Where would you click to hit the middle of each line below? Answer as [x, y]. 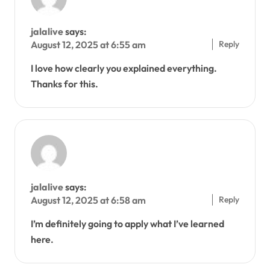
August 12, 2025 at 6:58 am [88, 200]
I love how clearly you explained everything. [124, 68]
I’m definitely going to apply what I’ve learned [127, 224]
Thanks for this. [64, 84]
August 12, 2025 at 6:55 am [88, 45]
